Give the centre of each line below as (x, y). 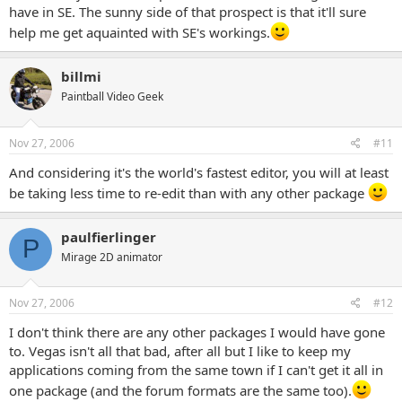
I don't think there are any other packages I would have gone (197, 332)
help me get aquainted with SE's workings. (140, 32)
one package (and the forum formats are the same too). (180, 390)
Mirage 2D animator (112, 257)
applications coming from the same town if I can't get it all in (196, 370)
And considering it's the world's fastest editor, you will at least (199, 172)
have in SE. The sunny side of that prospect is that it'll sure (188, 12)
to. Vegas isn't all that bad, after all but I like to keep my (180, 351)
